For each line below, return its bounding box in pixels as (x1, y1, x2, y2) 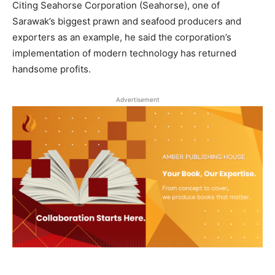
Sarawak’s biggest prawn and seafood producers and (12, 15, 241, 28)
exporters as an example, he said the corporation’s (12, 31, 231, 44)
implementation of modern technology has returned (12, 47, 236, 60)
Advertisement (115, 96, 160, 104)
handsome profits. (12, 63, 91, 76)
